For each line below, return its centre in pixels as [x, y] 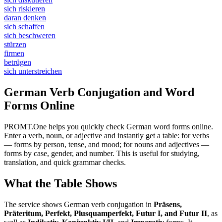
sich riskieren [25, 9]
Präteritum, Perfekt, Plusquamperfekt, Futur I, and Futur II [106, 213]
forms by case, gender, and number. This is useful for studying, [102, 153]
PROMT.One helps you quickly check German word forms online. [109, 126]
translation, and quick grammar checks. [65, 162]
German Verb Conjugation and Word [99, 92]
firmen [14, 54]
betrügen [18, 62]
